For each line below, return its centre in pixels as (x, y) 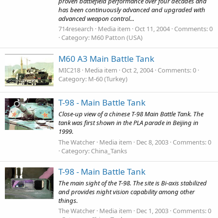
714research (76, 29)
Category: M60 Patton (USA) (102, 38)
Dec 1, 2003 (152, 211)
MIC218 (69, 70)
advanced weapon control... (96, 18)
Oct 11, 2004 (152, 29)
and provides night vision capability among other (127, 192)
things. (68, 201)
